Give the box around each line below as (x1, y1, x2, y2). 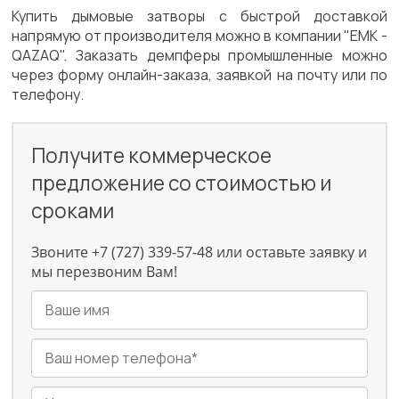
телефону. (12, 85, 85, 104)
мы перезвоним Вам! (31, 262, 178, 281)
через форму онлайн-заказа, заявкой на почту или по (12, 65, 387, 85)
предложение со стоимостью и (31, 169, 332, 197)
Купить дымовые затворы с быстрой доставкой (12, 6, 387, 26)
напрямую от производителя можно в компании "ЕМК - (12, 26, 387, 45)
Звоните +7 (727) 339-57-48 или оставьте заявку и (31, 242, 368, 262)
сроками (31, 197, 115, 224)
